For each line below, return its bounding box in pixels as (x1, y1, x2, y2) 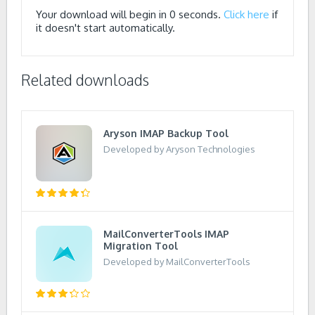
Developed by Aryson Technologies (103, 143, 255, 155)
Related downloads (21, 70, 149, 89)
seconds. (176, 8, 224, 21)
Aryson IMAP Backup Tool (103, 127, 229, 139)
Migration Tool (103, 240, 178, 252)
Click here (224, 8, 269, 21)
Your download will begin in (36, 8, 169, 21)
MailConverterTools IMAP (103, 228, 229, 240)
